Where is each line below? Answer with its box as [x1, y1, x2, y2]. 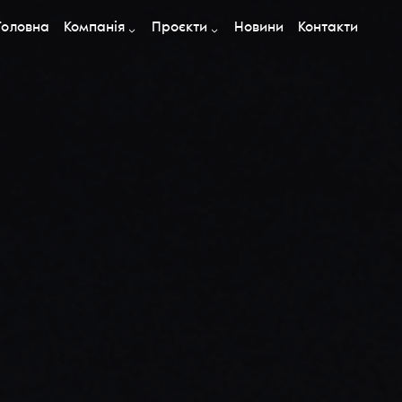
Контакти [297, 21, 358, 35]
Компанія [63, 21, 125, 35]
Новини [233, 21, 284, 35]
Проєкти [151, 21, 207, 35]
